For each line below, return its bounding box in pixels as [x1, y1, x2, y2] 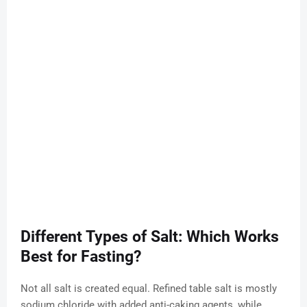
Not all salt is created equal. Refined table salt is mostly [21, 282, 277, 295]
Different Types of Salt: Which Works [21, 228, 279, 247]
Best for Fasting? [21, 247, 141, 267]
